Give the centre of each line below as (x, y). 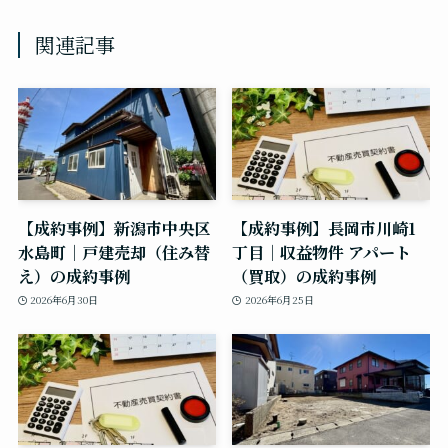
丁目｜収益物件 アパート (321, 251)
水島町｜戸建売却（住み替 (113, 251)
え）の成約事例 (73, 275)
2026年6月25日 (279, 300)
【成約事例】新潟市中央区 (113, 227)
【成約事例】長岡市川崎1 (324, 227)
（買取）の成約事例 (304, 275)
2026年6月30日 (64, 300)
